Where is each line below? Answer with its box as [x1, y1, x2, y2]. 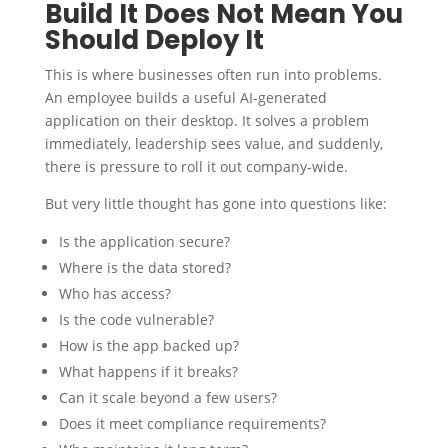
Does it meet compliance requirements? [58, 414, 326, 434]
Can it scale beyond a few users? [58, 388, 277, 408]
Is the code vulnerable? [58, 310, 214, 330]
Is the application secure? [58, 232, 230, 252]
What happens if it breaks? [58, 362, 238, 382]
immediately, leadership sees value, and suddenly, [44, 134, 383, 154]
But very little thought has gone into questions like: [44, 194, 387, 214]
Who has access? [58, 284, 171, 304]
